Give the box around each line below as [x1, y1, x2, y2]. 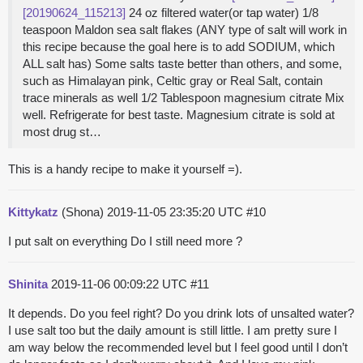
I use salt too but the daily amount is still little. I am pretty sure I [8, 323, 337, 338]
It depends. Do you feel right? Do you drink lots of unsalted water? [8, 306, 354, 321]
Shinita [8, 277, 48, 292]
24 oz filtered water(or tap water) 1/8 [126, 6, 318, 20]
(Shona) [58, 205, 107, 220]
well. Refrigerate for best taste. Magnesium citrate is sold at [23, 108, 335, 122]
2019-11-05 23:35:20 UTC [107, 205, 246, 220]
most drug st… [23, 125, 101, 139]
